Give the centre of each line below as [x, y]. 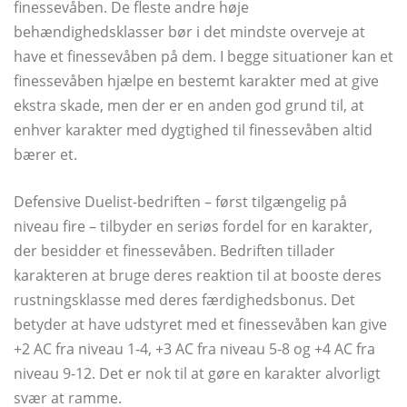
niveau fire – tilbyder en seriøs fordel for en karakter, [193, 226]
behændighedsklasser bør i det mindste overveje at [189, 31]
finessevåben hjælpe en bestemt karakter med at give [196, 80]
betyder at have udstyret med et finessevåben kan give [200, 324]
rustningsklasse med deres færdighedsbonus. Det [184, 299]
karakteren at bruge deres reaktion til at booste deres [198, 275]
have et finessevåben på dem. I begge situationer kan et [203, 56]
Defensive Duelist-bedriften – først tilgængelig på [180, 201]
